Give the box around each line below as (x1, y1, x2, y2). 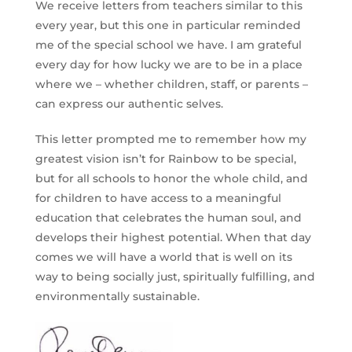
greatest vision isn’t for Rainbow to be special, (35, 152, 296, 167)
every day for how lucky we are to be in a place (35, 57, 302, 72)
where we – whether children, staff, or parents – (35, 77, 308, 92)
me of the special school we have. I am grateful (35, 38, 302, 53)
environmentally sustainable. (35, 289, 200, 304)
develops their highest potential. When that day (35, 230, 311, 245)
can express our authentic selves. (35, 97, 223, 112)
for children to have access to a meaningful (35, 191, 281, 206)
